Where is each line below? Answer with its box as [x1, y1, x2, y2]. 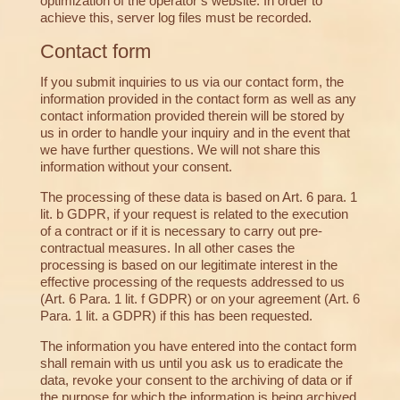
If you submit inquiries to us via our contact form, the [39, 74, 344, 90]
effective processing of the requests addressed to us [39, 274, 345, 290]
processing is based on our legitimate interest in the [39, 257, 337, 273]
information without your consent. [39, 159, 232, 175]
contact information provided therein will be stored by [39, 108, 345, 124]
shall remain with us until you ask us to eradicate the [39, 355, 343, 371]
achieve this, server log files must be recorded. [39, 10, 312, 26]
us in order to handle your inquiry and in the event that [39, 125, 350, 141]
